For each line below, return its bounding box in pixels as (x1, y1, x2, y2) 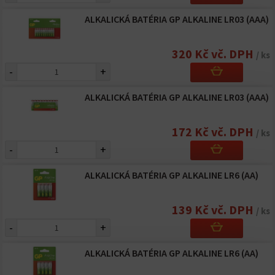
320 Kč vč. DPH (172, 46, 256, 61)
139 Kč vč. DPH (172, 202, 256, 217)
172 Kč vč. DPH (172, 124, 256, 139)
